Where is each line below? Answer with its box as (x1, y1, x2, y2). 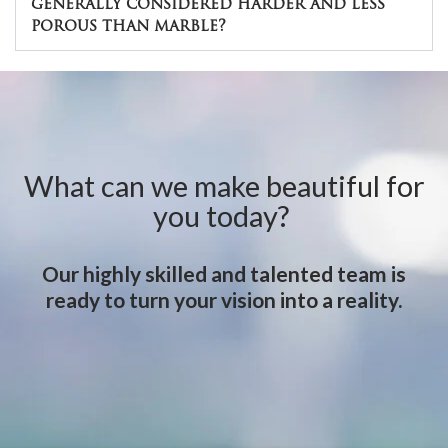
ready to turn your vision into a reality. (45, 287, 402, 313)
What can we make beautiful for (23, 168, 425, 204)
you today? (153, 198, 295, 234)
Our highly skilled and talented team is (41, 261, 406, 287)
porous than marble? (31, 19, 226, 36)
